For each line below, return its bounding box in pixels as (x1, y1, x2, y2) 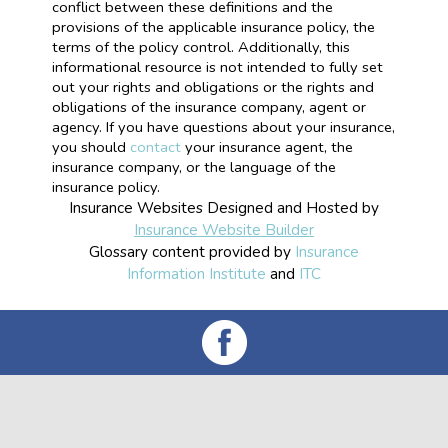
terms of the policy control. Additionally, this (51, 37, 350, 57)
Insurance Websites (69, 197, 203, 218)
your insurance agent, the (180, 137, 353, 157)
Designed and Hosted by (203, 197, 379, 218)
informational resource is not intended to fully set (51, 57, 383, 77)
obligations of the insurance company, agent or (51, 97, 366, 117)
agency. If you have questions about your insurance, (51, 117, 395, 137)
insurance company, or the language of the (51, 157, 336, 177)
